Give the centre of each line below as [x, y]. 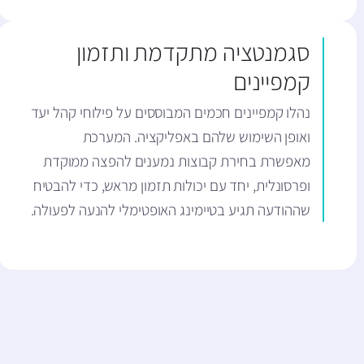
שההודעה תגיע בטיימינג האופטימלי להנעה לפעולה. [170, 210]
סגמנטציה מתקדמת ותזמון [193, 52]
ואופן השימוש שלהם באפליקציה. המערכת [196, 137]
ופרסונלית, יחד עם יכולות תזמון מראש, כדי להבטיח [171, 186]
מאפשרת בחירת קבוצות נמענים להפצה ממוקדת [176, 161]
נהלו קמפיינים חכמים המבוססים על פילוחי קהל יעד [170, 113]
